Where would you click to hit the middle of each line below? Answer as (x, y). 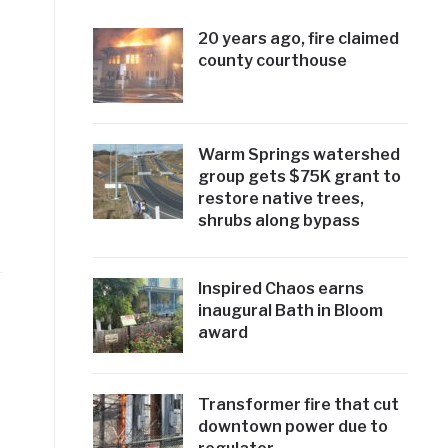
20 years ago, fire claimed (298, 39)
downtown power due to (292, 427)
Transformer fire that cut (298, 405)
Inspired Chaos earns (280, 289)
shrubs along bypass (278, 221)
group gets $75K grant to (299, 177)
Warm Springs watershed (298, 155)
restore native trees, (280, 199)
